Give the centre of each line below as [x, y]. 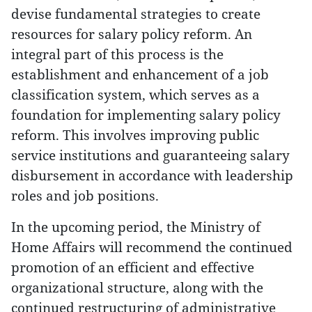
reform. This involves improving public [135, 135]
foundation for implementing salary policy [146, 115]
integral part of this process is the [117, 54]
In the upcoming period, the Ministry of [136, 227]
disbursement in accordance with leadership [152, 175]
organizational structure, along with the [137, 287]
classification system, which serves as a [135, 94]
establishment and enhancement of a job [140, 74]
